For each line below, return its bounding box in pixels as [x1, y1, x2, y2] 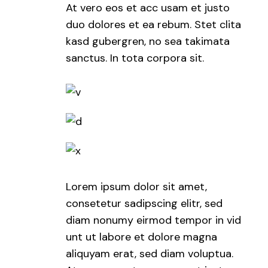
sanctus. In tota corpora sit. [66, 51, 205, 66]
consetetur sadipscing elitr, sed [66, 196, 223, 211]
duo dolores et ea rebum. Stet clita [66, 17, 242, 32]
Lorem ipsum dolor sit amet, [66, 179, 208, 194]
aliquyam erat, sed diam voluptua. [66, 246, 234, 261]
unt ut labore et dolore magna [66, 230, 218, 245]
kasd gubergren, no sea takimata [66, 34, 230, 49]
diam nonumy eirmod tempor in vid [66, 213, 242, 228]
